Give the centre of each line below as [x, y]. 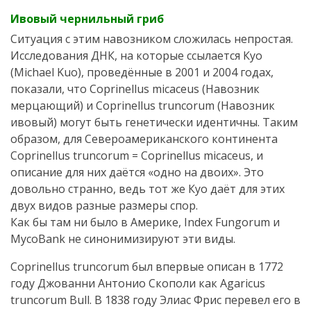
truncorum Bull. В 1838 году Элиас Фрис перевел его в [155, 300]
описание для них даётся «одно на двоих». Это [137, 173]
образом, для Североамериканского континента [144, 139]
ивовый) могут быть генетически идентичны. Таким [154, 123]
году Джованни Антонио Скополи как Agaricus [138, 284]
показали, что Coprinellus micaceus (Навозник [135, 89]
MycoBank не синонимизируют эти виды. [123, 239]
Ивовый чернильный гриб [87, 19]
